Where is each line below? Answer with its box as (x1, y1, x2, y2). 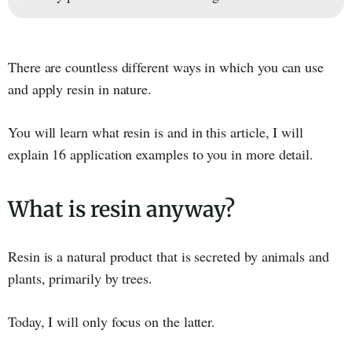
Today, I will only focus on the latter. (8, 312, 216, 332)
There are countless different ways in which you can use (8, 57, 324, 77)
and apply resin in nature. (8, 79, 152, 99)
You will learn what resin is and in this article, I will (8, 123, 303, 142)
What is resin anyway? (8, 196, 235, 223)
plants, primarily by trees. (8, 269, 153, 288)
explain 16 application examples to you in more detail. (8, 145, 314, 164)
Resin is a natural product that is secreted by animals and (8, 247, 329, 266)
